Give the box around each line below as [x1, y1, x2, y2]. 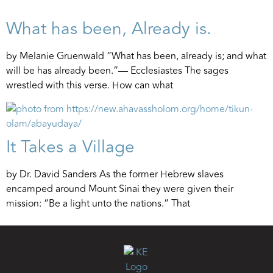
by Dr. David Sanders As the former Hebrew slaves [6, 166, 224, 182]
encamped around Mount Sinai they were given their [6, 181, 233, 196]
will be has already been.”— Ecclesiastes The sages [6, 63, 229, 79]
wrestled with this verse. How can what [6, 78, 173, 93]
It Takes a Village [6, 133, 135, 160]
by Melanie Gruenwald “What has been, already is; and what [6, 49, 266, 64]
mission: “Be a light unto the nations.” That [6, 196, 190, 211]
